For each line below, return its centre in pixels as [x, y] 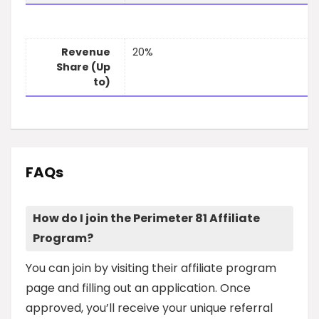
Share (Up [83, 67]
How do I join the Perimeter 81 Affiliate [146, 218]
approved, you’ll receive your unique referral [149, 308]
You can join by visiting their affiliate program [151, 268]
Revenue [86, 52]
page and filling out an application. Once [138, 288]
